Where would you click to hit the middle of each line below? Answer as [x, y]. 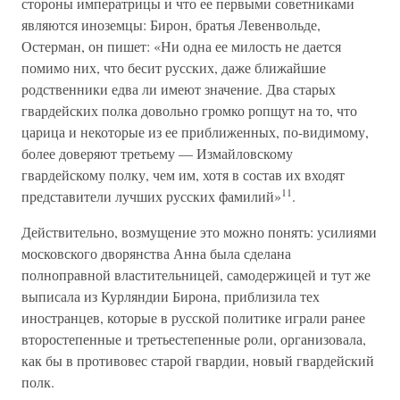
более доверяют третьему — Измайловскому [157, 153]
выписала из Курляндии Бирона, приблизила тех [171, 296]
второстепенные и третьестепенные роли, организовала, [194, 339]
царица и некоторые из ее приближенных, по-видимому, [195, 132]
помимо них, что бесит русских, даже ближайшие [174, 67]
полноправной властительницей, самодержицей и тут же [196, 275]
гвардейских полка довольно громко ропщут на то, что [189, 110]
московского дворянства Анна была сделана [156, 253]
